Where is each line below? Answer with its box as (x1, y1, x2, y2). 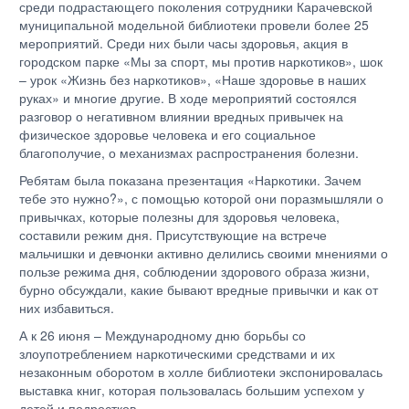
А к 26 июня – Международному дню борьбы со (19, 325, 306, 344)
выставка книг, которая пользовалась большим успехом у (19, 380, 364, 399)
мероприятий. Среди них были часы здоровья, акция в (19, 33, 348, 52)
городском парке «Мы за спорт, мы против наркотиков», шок (19, 51, 383, 70)
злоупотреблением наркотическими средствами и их (19, 343, 335, 362)
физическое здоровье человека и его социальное (19, 124, 316, 143)
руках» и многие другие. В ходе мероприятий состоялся (19, 88, 357, 107)
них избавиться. (19, 298, 114, 317)
